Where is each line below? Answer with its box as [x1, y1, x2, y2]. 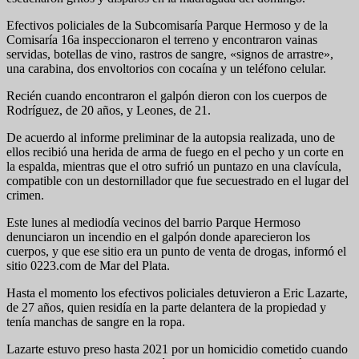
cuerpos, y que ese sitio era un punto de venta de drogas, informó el [6, 244, 346, 258]
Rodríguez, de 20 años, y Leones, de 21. [6, 103, 211, 117]
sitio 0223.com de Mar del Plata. [6, 258, 170, 272]
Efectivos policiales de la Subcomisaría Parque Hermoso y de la [6, 18, 328, 32]
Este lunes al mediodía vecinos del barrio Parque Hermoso [6, 215, 301, 229]
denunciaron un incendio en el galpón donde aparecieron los [6, 229, 310, 244]
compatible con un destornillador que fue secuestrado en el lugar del [6, 173, 349, 188]
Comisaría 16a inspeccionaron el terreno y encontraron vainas [6, 32, 317, 46]
